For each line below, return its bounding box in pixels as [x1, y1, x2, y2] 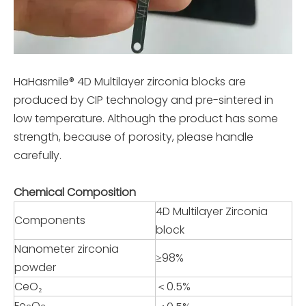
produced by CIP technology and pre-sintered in [14, 92, 273, 108]
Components [14, 212, 85, 228]
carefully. [14, 147, 61, 163]
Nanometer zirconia [14, 240, 119, 257]
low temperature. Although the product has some [14, 110, 278, 126]
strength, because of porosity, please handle [14, 128, 253, 145]
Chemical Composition [14, 184, 136, 200]
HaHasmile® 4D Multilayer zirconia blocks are [14, 73, 246, 89]
